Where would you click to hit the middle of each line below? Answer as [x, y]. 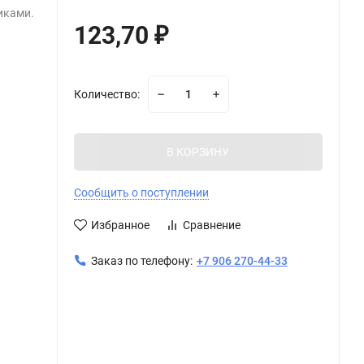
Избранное [120, 225]
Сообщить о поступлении [141, 192]
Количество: [106, 94]
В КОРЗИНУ [198, 152]
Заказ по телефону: [141, 260]
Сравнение [211, 225]
